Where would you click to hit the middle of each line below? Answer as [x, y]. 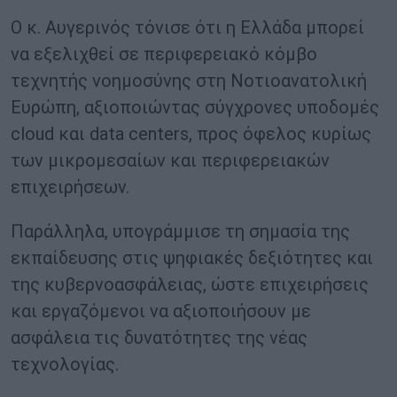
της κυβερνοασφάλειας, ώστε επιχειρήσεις [190, 285]
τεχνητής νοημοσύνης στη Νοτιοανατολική [189, 81]
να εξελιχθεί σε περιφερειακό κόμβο [164, 54]
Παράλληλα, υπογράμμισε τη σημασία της [180, 232]
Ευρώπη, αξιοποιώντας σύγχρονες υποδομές [195, 108]
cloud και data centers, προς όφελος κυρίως [191, 134]
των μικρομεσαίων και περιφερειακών [170, 161]
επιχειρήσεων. [70, 187]
